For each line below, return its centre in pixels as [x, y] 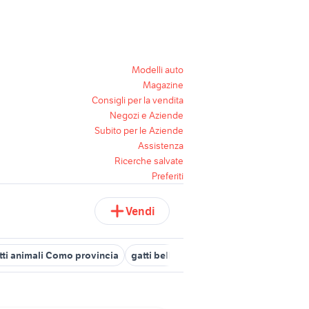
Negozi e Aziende [147, 115]
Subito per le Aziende [139, 130]
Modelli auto [158, 70]
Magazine [163, 85]
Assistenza [161, 146]
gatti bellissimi [164, 255]
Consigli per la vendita [138, 100]
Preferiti [168, 176]
